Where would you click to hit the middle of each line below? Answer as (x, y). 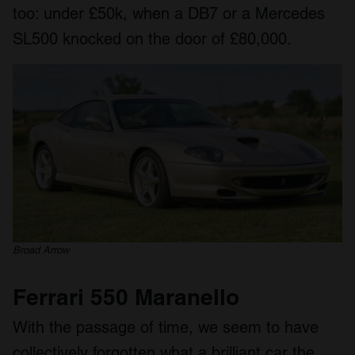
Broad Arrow (41, 250)
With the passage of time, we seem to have (166, 327)
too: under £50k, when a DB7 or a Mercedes (169, 13)
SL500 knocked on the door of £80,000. (152, 38)
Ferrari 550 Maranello (126, 296)
